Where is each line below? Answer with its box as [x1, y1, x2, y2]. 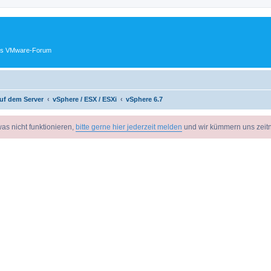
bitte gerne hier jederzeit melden [76, 122, 182, 131]
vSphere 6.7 [126, 95, 163, 103]
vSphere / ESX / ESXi [53, 95, 117, 103]
